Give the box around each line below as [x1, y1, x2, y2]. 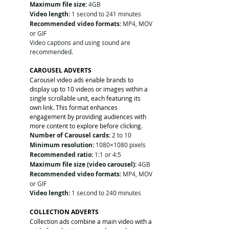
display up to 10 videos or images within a [30, 84, 149, 93]
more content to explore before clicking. [30, 121, 143, 130]
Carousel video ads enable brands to [30, 75, 135, 84]
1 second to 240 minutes [70, 188, 141, 197]
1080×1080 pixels [94, 140, 146, 149]
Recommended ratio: [30, 150, 93, 159]
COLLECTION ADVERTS [30, 207, 99, 216]
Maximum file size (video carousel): [30, 159, 136, 169]
